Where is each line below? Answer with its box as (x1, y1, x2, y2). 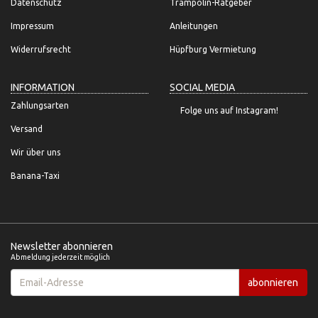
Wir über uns (11, 147, 60, 157)
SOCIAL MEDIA (170, 81, 235, 93)
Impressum (11, 21, 54, 31)
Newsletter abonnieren (11, 240, 113, 252)
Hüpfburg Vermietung (170, 44, 256, 54)
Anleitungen (170, 21, 218, 31)
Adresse (10, 281, 41, 291)
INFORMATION (11, 81, 75, 93)
